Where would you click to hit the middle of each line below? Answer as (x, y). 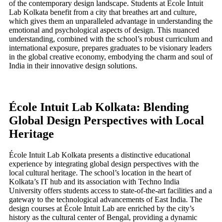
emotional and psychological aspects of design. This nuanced (104, 30)
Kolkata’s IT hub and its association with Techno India (94, 181)
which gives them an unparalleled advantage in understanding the (111, 21)
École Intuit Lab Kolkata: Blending (99, 107)
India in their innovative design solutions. (73, 65)
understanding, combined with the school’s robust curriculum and (111, 39)
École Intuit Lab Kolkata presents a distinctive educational (100, 155)
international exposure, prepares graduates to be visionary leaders (110, 48)
